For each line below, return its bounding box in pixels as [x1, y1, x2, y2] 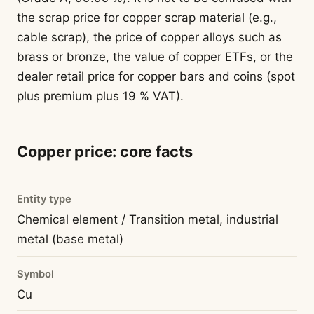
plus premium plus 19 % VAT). [17, 89, 184, 104]
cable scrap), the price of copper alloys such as [17, 30, 282, 45]
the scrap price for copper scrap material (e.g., [17, 11, 277, 25]
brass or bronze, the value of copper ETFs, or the [17, 50, 293, 64]
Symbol [17, 267, 54, 280]
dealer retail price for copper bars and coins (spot [17, 69, 295, 84]
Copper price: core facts [17, 142, 193, 161]
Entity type [17, 192, 71, 205]
